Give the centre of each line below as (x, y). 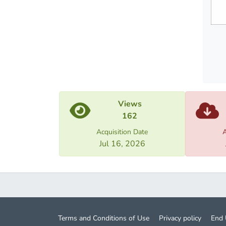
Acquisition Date (122, 132)
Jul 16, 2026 (122, 144)
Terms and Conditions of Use (104, 218)
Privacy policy (180, 218)
